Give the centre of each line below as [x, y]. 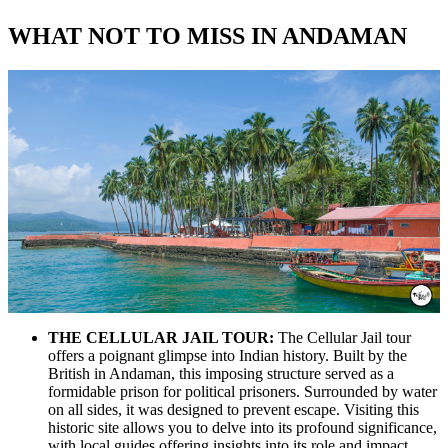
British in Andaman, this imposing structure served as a [221, 374]
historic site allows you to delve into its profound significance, [242, 428]
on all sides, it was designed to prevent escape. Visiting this [233, 410]
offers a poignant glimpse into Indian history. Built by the [227, 356]
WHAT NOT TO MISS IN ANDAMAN [207, 36]
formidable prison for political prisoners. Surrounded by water [242, 392]
